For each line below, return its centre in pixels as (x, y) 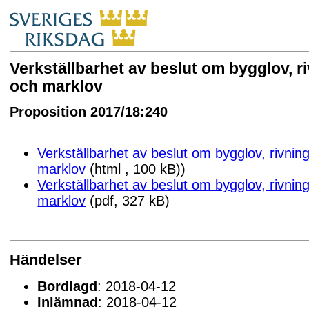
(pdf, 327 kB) (128, 201)
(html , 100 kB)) (136, 169)
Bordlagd (68, 286)
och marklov (57, 87)
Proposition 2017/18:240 (89, 111)
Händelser (46, 259)
